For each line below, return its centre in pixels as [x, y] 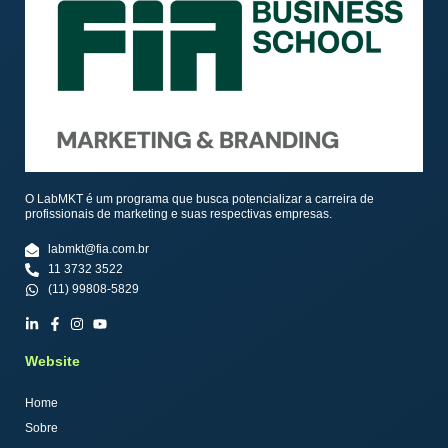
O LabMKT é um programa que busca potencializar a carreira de [199, 199]
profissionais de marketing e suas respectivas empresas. [178, 214]
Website [52, 361]
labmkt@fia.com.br [98, 249]
